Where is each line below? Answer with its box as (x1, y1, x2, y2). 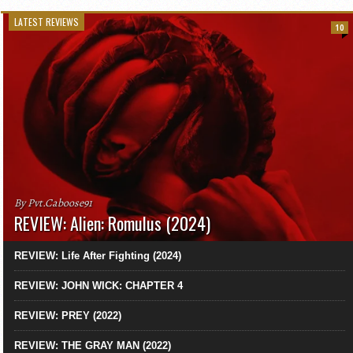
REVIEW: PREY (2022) (14, 310, 121, 322)
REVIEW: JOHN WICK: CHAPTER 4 (14, 280, 183, 292)
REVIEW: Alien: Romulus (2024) (14, 210, 210, 236)
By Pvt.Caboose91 (14, 195, 92, 211)
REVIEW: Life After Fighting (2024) (14, 250, 181, 262)
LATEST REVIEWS (14, 15, 80, 29)
